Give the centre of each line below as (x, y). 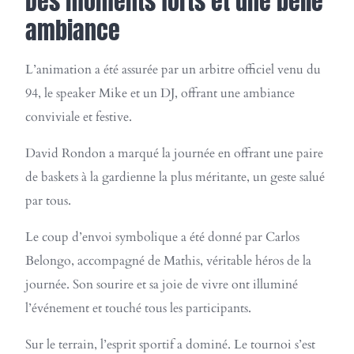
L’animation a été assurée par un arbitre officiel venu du (173, 70)
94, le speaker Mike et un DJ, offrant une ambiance (160, 94)
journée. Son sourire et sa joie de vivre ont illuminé (162, 285)
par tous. (48, 201)
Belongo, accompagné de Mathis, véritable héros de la (168, 261)
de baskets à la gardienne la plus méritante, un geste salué (175, 177)
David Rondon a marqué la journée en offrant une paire (174, 154)
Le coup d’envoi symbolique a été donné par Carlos (162, 237)
